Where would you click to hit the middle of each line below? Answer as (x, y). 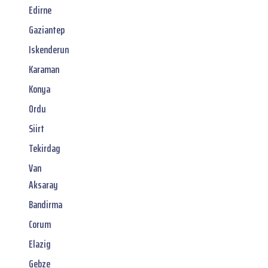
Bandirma (45, 204)
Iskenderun (49, 49)
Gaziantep (47, 30)
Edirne (40, 10)
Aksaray (43, 185)
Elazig (40, 244)
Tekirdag (45, 148)
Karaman (44, 69)
